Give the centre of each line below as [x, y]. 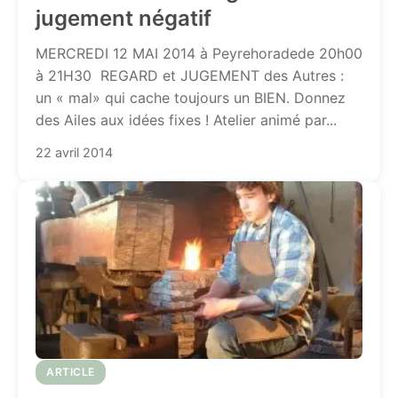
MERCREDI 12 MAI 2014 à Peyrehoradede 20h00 [199, 53]
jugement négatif [123, 18]
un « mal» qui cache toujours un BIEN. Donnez [191, 98]
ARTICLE [71, 372]
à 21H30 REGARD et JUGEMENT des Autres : [190, 76]
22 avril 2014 [74, 152]
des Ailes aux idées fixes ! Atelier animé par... [186, 120]
